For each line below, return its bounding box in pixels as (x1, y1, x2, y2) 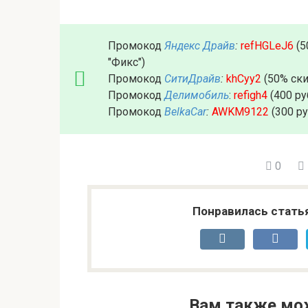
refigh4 (234, 89, 267, 102)
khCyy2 (226, 72, 261, 86)
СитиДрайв (164, 72, 221, 86)
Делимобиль (164, 89, 229, 102)
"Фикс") (108, 56, 145, 69)
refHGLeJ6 (241, 39, 294, 53)
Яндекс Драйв (164, 39, 235, 53)
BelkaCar (164, 105, 206, 119)
